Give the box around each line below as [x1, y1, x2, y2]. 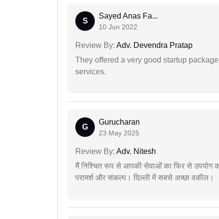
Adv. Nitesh [115, 147, 156, 156]
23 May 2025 [99, 129, 139, 137]
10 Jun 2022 [99, 23, 137, 31]
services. [75, 67, 106, 76]
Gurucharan [99, 118, 140, 127]
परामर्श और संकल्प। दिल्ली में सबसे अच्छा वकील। [75, 174, 214, 182]
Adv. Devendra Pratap [115, 41, 193, 50]
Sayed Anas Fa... [99, 12, 158, 21]
